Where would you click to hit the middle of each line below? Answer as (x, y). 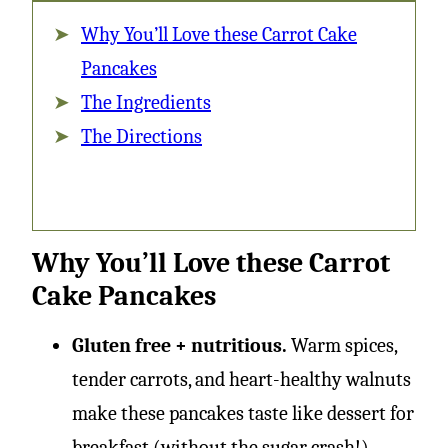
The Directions (141, 136)
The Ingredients (146, 102)
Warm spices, (342, 345)
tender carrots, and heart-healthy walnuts (241, 379)
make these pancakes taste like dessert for (243, 413)
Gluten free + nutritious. (179, 345)
